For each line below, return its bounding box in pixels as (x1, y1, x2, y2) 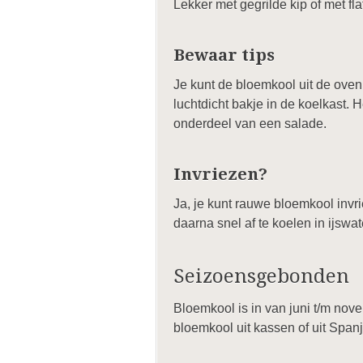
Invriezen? (173, 164, 267, 184)
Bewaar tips (173, 45, 275, 65)
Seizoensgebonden (173, 265, 349, 288)
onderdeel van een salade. (173, 117, 327, 130)
